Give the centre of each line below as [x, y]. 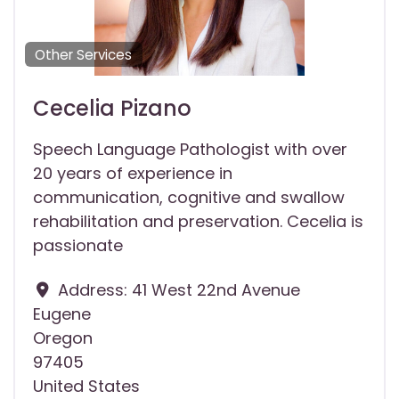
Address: [94, 290]
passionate [78, 246]
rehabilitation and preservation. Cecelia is [198, 222]
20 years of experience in [133, 174]
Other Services [84, 54]
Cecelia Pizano [112, 109]
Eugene [62, 314]
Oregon [63, 338]
